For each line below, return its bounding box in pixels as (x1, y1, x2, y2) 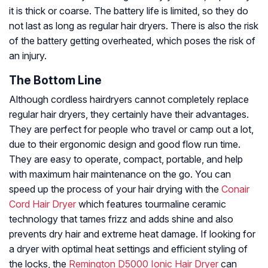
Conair (221, 183, 249, 196)
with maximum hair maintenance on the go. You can (9, 168, 231, 181)
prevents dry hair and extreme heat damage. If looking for (9, 228, 255, 240)
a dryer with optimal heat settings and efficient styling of (9, 243, 248, 255)
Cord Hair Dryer (9, 198, 76, 211)
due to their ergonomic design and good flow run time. (9, 138, 240, 151)
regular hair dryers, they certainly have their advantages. (9, 108, 249, 121)
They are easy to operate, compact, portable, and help (9, 153, 243, 166)
